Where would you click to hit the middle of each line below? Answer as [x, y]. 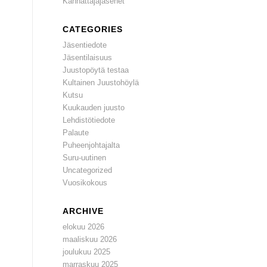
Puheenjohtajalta [91, 145]
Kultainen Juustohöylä [101, 83]
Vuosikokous [85, 183]
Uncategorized [88, 170]
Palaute [76, 133]
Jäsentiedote [85, 45]
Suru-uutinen [85, 158]
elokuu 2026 [84, 227]
